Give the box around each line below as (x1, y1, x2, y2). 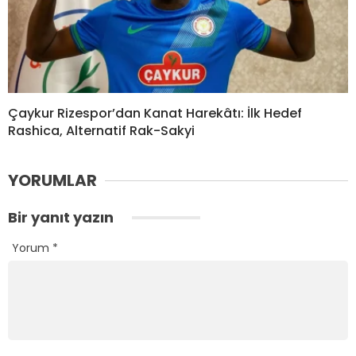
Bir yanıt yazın (8, 207, 117, 228)
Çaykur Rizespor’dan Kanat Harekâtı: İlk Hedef (8, 104, 302, 123)
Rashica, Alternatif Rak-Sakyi (8, 122, 195, 141)
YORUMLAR (8, 169, 97, 192)
